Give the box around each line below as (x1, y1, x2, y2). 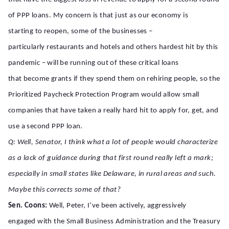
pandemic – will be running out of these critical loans (8, 59, 179, 67)
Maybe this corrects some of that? (8, 186, 121, 194)
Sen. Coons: (8, 202, 48, 210)
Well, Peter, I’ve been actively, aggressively (47, 202, 187, 210)
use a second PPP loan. (8, 123, 83, 130)
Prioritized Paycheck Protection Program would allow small (8, 91, 199, 99)
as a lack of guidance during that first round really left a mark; (8, 154, 213, 162)
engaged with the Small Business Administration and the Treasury (8, 218, 221, 225)
